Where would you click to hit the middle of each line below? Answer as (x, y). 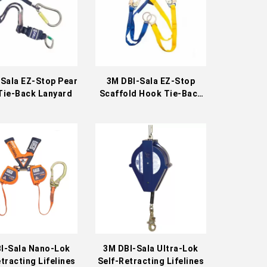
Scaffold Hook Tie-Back (151, 93)
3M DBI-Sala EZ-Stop (151, 81)
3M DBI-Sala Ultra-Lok (151, 249)
